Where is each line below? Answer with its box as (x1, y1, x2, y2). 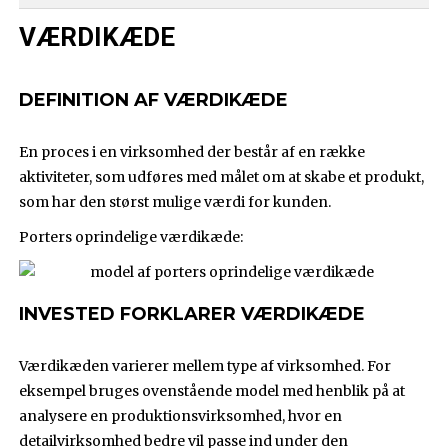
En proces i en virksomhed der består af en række (19, 143, 366, 162)
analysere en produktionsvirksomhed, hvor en (19, 407, 343, 426)
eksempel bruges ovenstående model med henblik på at (19, 382, 406, 401)
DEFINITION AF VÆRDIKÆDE (19, 89, 289, 112)
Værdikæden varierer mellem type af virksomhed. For (19, 357, 392, 376)
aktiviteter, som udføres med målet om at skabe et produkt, (19, 168, 425, 187)
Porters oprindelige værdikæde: (19, 228, 244, 247)
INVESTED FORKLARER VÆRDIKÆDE (19, 303, 366, 326)
